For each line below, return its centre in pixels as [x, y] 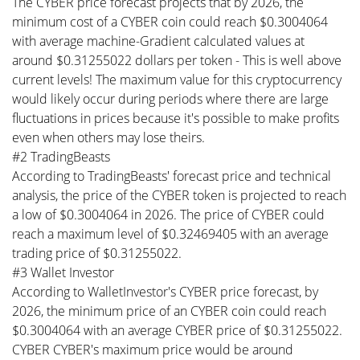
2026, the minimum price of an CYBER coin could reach [169, 311]
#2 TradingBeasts [61, 157]
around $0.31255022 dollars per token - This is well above [177, 60]
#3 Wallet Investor [63, 272]
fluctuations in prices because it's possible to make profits [176, 118]
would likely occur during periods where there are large [170, 99]
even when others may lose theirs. [108, 137]
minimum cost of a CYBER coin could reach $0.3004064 [170, 22]
